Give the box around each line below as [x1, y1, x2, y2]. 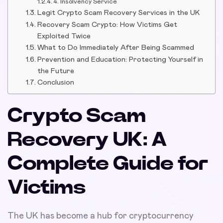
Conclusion [37, 78, 74, 86]
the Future [37, 67, 74, 75]
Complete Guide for [7, 153, 208, 174]
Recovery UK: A [7, 129, 167, 150]
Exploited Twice [37, 32, 91, 40]
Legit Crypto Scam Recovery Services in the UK [37, 8, 200, 16]
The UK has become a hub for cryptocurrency [7, 211, 194, 221]
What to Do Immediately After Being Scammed [37, 43, 194, 51]
